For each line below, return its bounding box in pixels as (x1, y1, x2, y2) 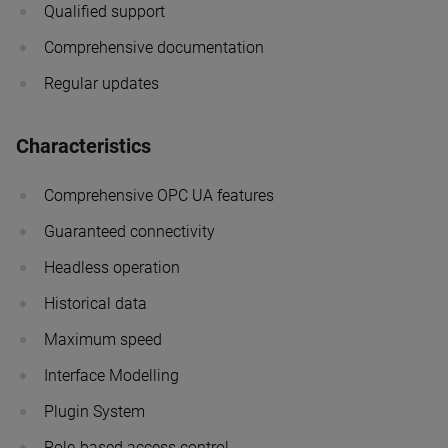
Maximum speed (44, 329, 162, 349)
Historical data (44, 293, 147, 313)
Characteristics (16, 133, 151, 158)
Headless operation (44, 257, 180, 277)
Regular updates (44, 73, 159, 93)
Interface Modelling (44, 365, 179, 385)
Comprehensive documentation (44, 37, 264, 57)
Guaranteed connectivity (44, 221, 215, 241)
